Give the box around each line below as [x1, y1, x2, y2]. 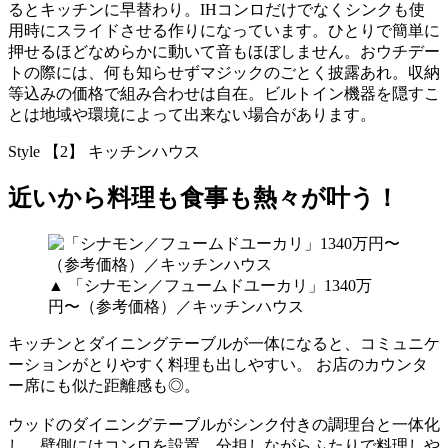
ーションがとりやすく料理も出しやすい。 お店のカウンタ [8, 356, 428, 374]
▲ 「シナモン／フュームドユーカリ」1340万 [48, 277, 372, 295]
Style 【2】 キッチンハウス [8, 142, 200, 160]
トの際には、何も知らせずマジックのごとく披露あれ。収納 [8, 63, 440, 81]
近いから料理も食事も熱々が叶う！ [8, 185, 399, 212]
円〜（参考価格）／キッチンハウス [48, 298, 304, 316]
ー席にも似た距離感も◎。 [8, 377, 200, 395]
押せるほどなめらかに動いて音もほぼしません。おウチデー [8, 42, 440, 60]
